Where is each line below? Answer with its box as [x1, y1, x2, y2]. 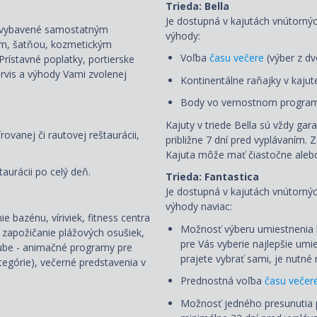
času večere [209, 51, 264, 65]
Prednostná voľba [180, 274, 265, 288]
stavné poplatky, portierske [11, 52, 134, 66]
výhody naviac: [166, 200, 232, 214]
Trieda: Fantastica [166, 170, 259, 184]
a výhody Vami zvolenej [19, 67, 127, 81]
